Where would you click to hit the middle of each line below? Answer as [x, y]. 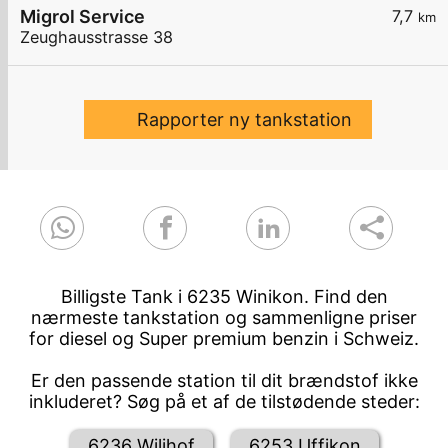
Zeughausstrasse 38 [96, 37]
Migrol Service [82, 17]
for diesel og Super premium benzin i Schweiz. [224, 339]
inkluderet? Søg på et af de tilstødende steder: [224, 402]
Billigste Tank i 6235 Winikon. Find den [224, 297]
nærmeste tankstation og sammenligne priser [224, 318]
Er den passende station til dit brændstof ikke [224, 381]
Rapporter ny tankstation [244, 120]
